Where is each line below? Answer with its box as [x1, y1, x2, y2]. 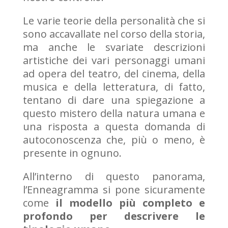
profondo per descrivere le [22, 209, 206, 223]
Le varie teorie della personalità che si [22, 13, 206, 27]
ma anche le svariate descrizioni [22, 40, 206, 54]
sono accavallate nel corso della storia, [22, 26, 206, 41]
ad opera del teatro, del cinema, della [22, 66, 206, 80]
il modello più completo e [55, 195, 206, 210]
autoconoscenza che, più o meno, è [22, 132, 206, 147]
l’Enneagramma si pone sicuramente [22, 182, 206, 196]
